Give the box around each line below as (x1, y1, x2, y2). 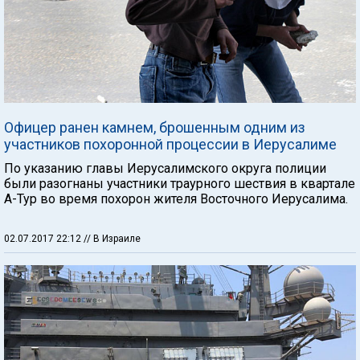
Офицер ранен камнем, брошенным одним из (4, 119, 305, 136)
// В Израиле (84, 233, 141, 244)
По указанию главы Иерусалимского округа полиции (4, 161, 326, 176)
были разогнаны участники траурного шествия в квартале (4, 176, 355, 191)
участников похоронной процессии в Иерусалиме (4, 136, 337, 153)
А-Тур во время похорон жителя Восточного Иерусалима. (4, 191, 348, 207)
